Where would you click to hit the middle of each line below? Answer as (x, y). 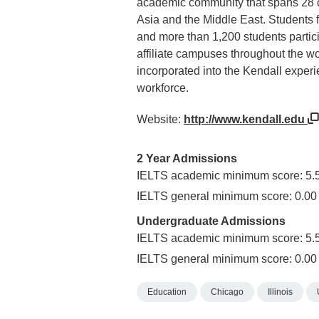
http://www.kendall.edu (246, 119)
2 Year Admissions (187, 159)
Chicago (227, 292)
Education (167, 292)
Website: (160, 119)
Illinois (280, 292)
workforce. (163, 88)
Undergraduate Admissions (211, 221)
